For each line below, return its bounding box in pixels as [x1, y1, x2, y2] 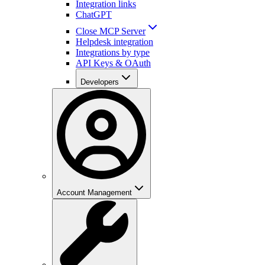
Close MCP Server [76, 25, 146, 36]
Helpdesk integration [76, 36, 153, 47]
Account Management [57, 188, 132, 197]
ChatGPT [76, 9, 112, 20]
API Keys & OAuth [76, 57, 151, 68]
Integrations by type [76, 47, 150, 57]
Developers [80, 77, 119, 86]
